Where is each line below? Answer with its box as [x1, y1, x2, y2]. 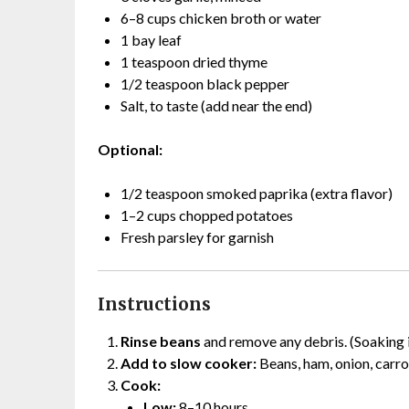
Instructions [98, 293, 211, 315]
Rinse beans [121, 331, 201, 350]
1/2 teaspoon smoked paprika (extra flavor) [121, 184, 393, 202]
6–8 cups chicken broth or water [121, 8, 321, 26]
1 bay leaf [121, 30, 182, 48]
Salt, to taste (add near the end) [121, 96, 312, 114]
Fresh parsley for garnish [121, 227, 274, 246]
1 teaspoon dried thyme [121, 52, 267, 70]
